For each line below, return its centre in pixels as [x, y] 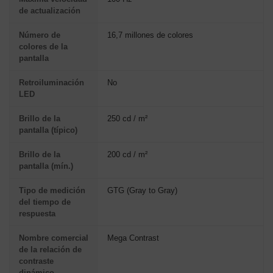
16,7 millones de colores [150, 35]
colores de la [43, 46]
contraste [36, 261]
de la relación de [50, 249]
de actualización [50, 10]
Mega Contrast [133, 238]
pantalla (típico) [48, 130]
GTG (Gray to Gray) [142, 190]
